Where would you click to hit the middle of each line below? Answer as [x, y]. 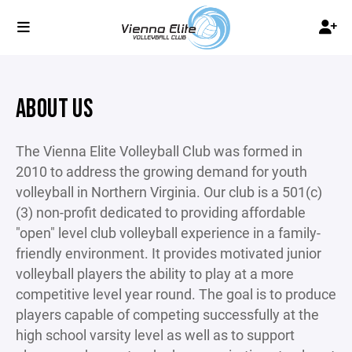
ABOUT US [55, 109]
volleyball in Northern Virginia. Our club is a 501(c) [169, 192]
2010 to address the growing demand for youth [161, 171]
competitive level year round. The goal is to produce [176, 294]
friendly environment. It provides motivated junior [169, 253]
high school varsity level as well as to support [155, 335]
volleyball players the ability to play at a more [155, 273]
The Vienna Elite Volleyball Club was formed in [159, 151]
